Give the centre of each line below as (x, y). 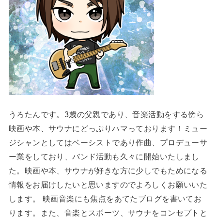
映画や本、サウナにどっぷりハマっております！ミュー (108, 129)
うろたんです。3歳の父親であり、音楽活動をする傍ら (106, 115)
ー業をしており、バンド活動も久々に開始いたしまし (104, 157)
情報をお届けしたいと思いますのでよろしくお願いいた (108, 185)
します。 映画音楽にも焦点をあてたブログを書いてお (105, 199)
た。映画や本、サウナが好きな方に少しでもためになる (108, 171)
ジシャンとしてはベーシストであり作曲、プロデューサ (108, 143)
